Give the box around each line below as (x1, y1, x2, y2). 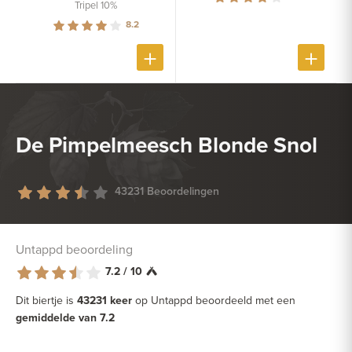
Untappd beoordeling (16, 240, 133, 258)
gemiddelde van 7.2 (16, 310, 115, 326)
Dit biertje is (16, 292, 77, 309)
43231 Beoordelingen (115, 183, 219, 200)
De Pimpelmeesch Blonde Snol (16, 129, 317, 161)
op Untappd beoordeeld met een (132, 292, 295, 309)
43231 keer (77, 292, 132, 309)
